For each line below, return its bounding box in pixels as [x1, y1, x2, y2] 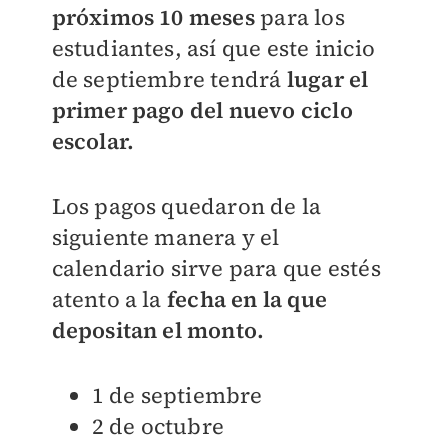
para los [254, 2, 345, 33]
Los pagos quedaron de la [51, 191, 322, 222]
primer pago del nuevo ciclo [51, 95, 353, 126]
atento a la [51, 284, 167, 315]
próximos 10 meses [51, 2, 255, 33]
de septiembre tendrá [51, 64, 287, 95]
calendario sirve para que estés [51, 253, 381, 284]
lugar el [286, 64, 369, 95]
